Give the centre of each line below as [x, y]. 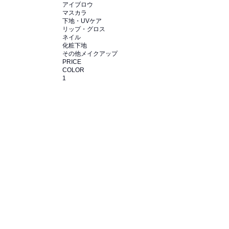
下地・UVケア [82, 21]
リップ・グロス [84, 29]
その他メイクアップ [90, 54]
